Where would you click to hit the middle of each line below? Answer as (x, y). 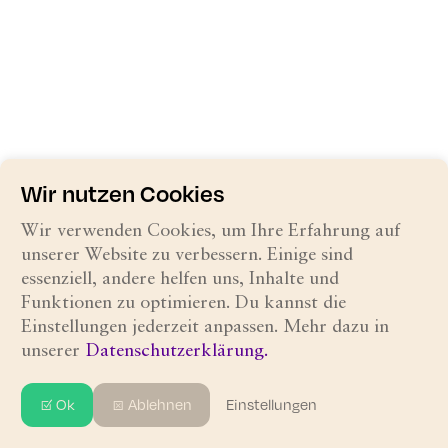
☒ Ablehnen (151, 404)
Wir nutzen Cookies (123, 193)
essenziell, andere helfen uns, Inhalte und (180, 279)
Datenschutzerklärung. (177, 351)
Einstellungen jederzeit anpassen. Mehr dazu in (205, 327)
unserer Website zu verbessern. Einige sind (187, 255)
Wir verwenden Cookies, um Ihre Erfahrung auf (210, 231)
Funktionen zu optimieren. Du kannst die (183, 303)
